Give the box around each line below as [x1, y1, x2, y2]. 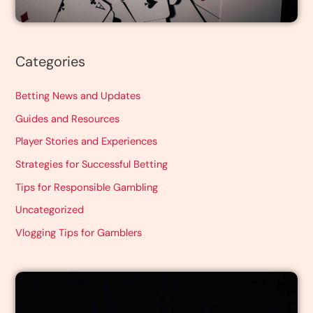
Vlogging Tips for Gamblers [15, 226, 143, 240]
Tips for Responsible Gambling [15, 180, 159, 194]
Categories [15, 52, 86, 71]
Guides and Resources [15, 112, 120, 126]
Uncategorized [15, 203, 85, 217]
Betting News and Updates [15, 89, 141, 103]
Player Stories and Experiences [15, 135, 158, 149]
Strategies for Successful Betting [15, 158, 168, 172]
